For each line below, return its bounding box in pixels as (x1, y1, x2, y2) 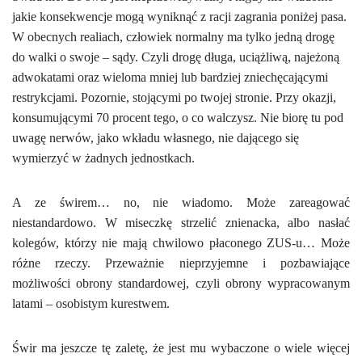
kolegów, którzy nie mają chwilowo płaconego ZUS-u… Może (12, 236, 350, 250)
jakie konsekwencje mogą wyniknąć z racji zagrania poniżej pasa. (12, 10, 347, 23)
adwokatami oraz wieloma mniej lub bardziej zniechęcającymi (12, 70, 328, 84)
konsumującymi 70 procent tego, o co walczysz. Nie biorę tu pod (12, 111, 343, 124)
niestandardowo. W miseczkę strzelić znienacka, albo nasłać (12, 216, 350, 229)
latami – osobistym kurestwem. (12, 297, 170, 310)
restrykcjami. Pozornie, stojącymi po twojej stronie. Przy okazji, (12, 90, 336, 104)
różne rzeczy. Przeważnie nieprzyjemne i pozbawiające (12, 256, 350, 270)
